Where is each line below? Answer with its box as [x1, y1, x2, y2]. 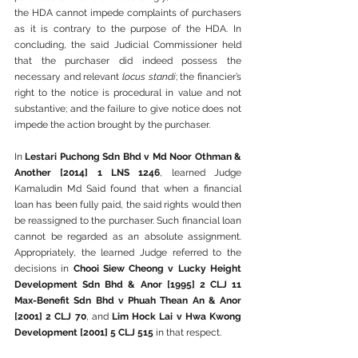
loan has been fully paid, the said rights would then [14, 199, 241, 210]
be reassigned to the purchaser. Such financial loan [14, 215, 241, 226]
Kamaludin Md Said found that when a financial [14, 183, 241, 194]
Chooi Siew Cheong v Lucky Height [73, 263, 242, 274]
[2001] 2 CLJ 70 [14, 311, 86, 322]
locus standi [122, 71, 176, 82]
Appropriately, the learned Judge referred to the [14, 247, 241, 258]
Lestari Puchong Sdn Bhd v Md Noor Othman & [25, 151, 242, 162]
